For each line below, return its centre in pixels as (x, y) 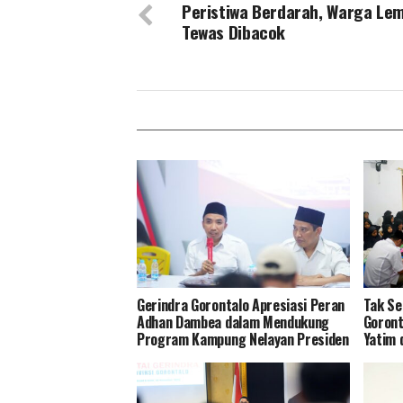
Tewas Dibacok (234, 32)
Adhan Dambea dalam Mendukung (233, 322)
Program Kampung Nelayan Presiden (243, 339)
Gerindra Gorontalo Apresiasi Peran (241, 304)
